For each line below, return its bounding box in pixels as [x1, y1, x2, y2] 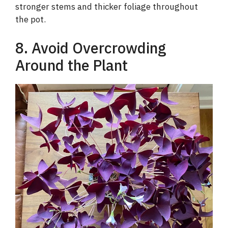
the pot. [15, 14, 46, 25]
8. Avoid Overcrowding [15, 38, 166, 58]
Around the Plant [15, 55, 128, 75]
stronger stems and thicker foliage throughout [15, 1, 198, 13]
